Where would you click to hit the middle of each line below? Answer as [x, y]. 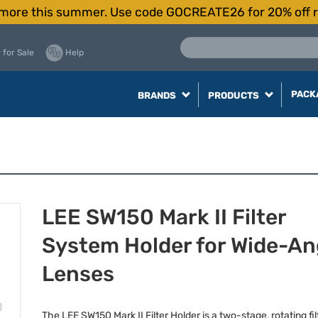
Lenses [78, 274]
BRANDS [158, 95]
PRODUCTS [234, 95]
